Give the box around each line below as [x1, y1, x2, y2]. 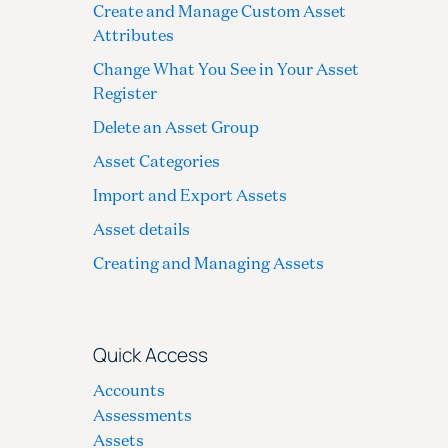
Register [93, 82, 158, 103]
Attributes [93, 24, 175, 45]
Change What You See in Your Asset [93, 58, 360, 79]
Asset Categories [93, 150, 221, 171]
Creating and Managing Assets [93, 252, 325, 273]
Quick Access [93, 341, 209, 368]
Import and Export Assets [93, 184, 288, 205]
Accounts [93, 379, 166, 400]
